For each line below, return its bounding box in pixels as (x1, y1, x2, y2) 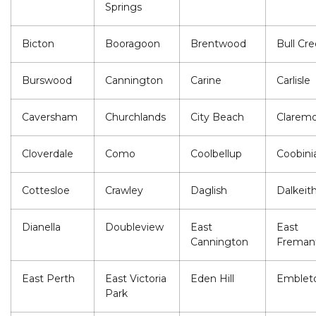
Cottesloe (22, 184, 70, 197)
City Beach (190, 111, 244, 124)
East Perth (22, 272, 75, 286)
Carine (190, 74, 221, 87)
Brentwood (190, 37, 246, 51)
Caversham (22, 111, 78, 124)
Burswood (22, 74, 72, 87)
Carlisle (276, 74, 310, 87)
